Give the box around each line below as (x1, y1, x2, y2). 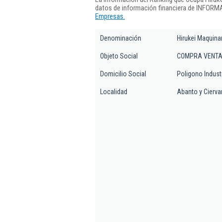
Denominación (100, 34, 141, 42)
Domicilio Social (100, 70, 146, 78)
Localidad (100, 88, 127, 96)
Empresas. (95, 11, 125, 21)
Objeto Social (100, 52, 138, 60)
